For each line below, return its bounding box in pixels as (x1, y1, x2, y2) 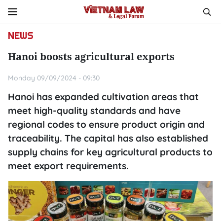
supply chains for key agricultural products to (8, 146, 213, 158)
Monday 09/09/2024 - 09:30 (8, 74, 100, 82)
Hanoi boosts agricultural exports (8, 50, 175, 63)
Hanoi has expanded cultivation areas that (8, 91, 199, 103)
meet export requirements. (8, 160, 129, 172)
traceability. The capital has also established (8, 132, 208, 144)
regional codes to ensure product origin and (8, 118, 205, 130)
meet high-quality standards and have (8, 105, 181, 116)
